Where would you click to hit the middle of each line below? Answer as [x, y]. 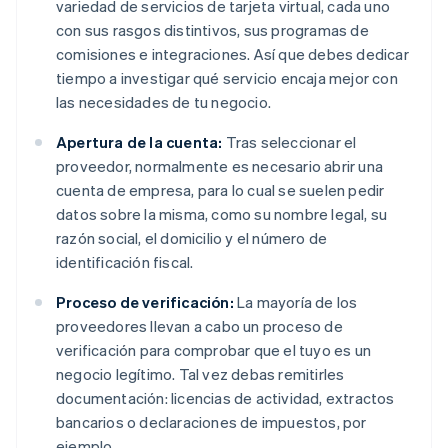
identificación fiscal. [125, 262]
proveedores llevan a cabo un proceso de [199, 326]
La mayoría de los [295, 302]
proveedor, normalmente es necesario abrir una [220, 166]
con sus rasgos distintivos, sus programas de [212, 30]
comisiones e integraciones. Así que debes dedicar [232, 54]
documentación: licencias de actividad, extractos [225, 398]
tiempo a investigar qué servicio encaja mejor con [227, 78]
